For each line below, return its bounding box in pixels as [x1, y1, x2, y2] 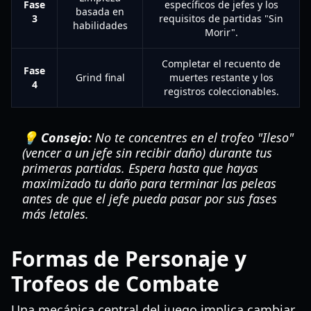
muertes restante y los [169, 71, 274, 84]
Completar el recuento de [162, 57, 280, 70]
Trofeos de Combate [11, 269, 219, 298]
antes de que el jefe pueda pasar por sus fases [22, 190, 277, 207]
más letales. [22, 205, 89, 222]
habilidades [72, 19, 128, 32]
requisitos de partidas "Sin [159, 12, 283, 25]
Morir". [204, 26, 238, 39]
